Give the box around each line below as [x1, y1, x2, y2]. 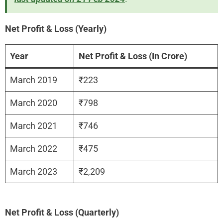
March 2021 [10, 120, 57, 131]
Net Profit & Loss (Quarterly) [5, 207, 119, 218]
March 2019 [10, 74, 57, 85]
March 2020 [10, 97, 57, 108]
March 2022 [10, 143, 57, 154]
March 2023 [10, 166, 57, 177]
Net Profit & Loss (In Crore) [79, 50, 187, 61]
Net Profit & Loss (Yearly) [5, 23, 107, 34]
